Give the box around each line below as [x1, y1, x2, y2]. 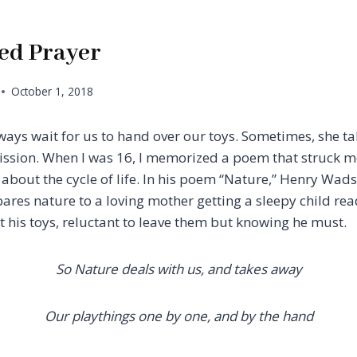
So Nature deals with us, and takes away [55, 260, 302, 279]
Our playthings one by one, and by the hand [44, 307, 313, 326]
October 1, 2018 [11, 84, 94, 100]
